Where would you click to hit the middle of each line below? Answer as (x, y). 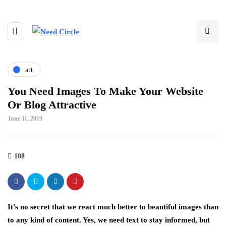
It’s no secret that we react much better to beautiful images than (113, 207)
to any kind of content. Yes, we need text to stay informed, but (109, 220)
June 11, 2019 (25, 119)
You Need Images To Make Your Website (105, 91)
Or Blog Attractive (52, 105)
